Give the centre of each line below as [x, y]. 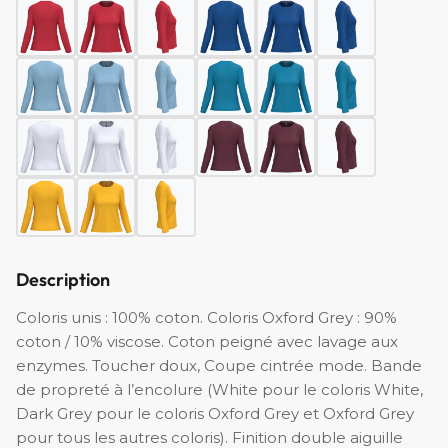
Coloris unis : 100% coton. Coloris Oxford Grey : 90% [206, 318]
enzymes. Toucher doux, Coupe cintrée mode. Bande [219, 366]
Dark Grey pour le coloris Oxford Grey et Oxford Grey [215, 414]
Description [63, 280]
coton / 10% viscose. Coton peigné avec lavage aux [207, 342]
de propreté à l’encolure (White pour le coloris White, [219, 390]
